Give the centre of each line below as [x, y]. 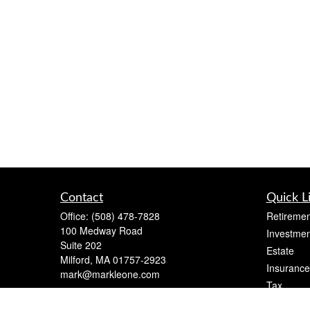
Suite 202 [81, 245]
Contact [82, 198]
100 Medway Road [101, 230]
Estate [280, 250]
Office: [76, 216]
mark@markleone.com [110, 274]
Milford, [76, 259]
